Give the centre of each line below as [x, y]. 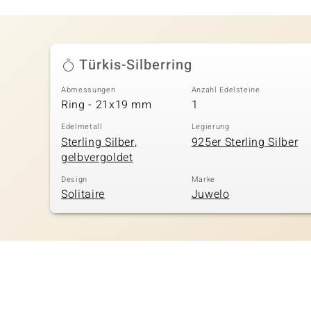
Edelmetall [82, 127]
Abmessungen [89, 90]
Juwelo [210, 195]
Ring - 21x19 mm [107, 105]
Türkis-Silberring [136, 65]
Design [74, 179]
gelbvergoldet [97, 157]
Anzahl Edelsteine [226, 90]
